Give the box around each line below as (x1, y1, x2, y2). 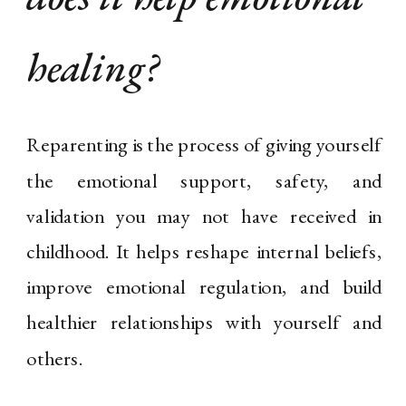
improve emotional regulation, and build (26, 274, 382, 301)
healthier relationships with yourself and (26, 309, 382, 336)
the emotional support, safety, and (26, 167, 382, 194)
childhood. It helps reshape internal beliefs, (26, 237, 382, 266)
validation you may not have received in (26, 202, 382, 230)
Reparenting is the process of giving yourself (26, 131, 382, 159)
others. (26, 344, 82, 372)
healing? (26, 41, 159, 95)
